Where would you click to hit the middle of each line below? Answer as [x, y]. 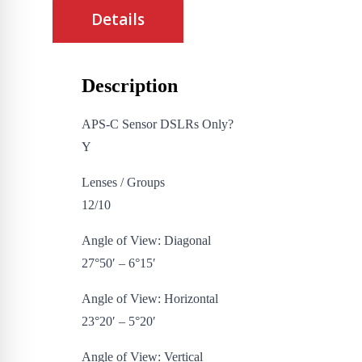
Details [118, 20]
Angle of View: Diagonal [146, 241]
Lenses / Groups [123, 183]
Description [129, 86]
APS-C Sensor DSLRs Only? [157, 124]
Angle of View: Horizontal [149, 299]
